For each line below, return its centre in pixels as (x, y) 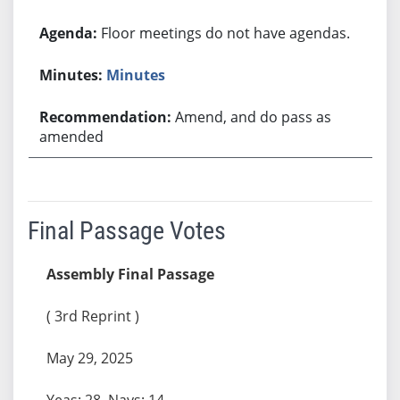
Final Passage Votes (126, 230)
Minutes (136, 75)
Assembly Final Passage (130, 274)
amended (72, 136)
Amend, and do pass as (254, 117)
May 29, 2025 (89, 358)
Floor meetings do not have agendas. (226, 33)
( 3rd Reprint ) (92, 316)
